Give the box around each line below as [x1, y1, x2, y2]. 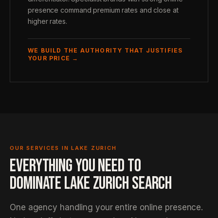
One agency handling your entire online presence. [10, 202, 203, 212]
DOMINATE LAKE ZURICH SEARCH [10, 173, 172, 194]
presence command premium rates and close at [28, 6, 179, 14]
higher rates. [28, 17, 67, 25]
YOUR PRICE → [28, 54, 79, 62]
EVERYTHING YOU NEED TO [10, 156, 141, 177]
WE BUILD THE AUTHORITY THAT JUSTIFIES [28, 47, 183, 54]
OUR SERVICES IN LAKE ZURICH [10, 145, 117, 151]
